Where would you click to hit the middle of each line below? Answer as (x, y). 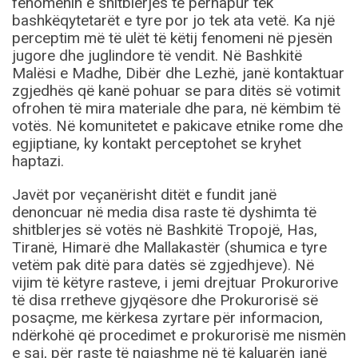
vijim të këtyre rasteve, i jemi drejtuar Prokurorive (175, 283)
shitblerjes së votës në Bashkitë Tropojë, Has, (165, 230)
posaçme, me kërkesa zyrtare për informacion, (167, 318)
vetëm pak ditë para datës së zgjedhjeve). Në (163, 265)
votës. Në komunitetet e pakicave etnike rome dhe (177, 126)
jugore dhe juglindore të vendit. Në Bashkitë (157, 56)
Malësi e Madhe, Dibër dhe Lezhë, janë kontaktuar (178, 74)
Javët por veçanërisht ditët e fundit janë (144, 195)
